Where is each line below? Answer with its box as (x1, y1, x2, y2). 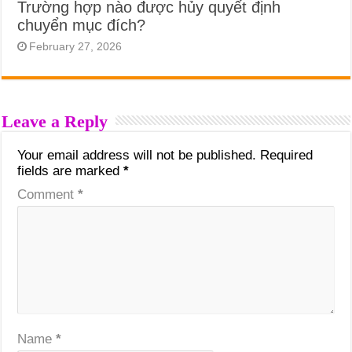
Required (260, 147, 313, 163)
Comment (17, 186, 79, 202)
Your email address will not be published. (17, 147, 257, 163)
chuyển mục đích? (17, 16, 146, 34)
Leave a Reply (2, 111, 108, 131)
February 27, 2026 (29, 39, 123, 53)
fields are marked (17, 163, 124, 178)
